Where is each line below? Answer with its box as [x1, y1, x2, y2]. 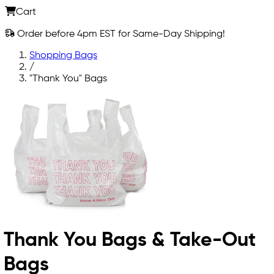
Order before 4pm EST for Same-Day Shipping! [15, 29, 225, 39]
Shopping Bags [29, 50, 97, 61]
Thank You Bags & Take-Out [4, 231, 256, 251]
